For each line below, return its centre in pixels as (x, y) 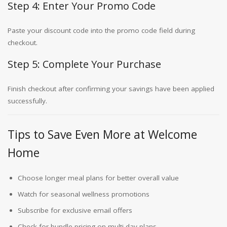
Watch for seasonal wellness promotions (84, 194)
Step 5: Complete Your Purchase (84, 64)
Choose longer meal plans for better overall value (98, 178)
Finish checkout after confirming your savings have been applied (111, 89)
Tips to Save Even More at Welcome (102, 134)
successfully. (27, 101)
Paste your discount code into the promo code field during (101, 30)
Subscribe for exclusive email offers (75, 210)
